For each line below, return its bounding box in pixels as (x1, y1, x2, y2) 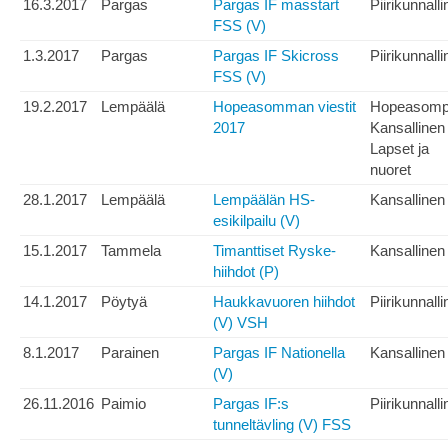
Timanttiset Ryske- (213, 242, 336, 260)
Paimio (101, 395, 146, 413)
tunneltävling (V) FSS (213, 416, 351, 434)
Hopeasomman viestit (213, 98, 356, 116)
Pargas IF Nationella (213, 344, 345, 362)
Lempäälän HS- (213, 191, 315, 209)
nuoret (370, 161, 411, 179)
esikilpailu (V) (213, 212, 300, 230)
